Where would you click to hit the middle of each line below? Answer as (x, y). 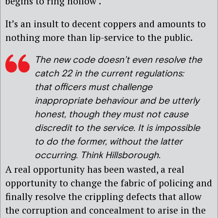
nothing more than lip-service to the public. (99, 37)
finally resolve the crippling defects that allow (103, 197)
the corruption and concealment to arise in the (106, 210)
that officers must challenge (93, 88)
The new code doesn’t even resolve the (118, 60)
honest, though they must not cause (111, 115)
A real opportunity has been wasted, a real (95, 169)
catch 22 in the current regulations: (109, 74)
